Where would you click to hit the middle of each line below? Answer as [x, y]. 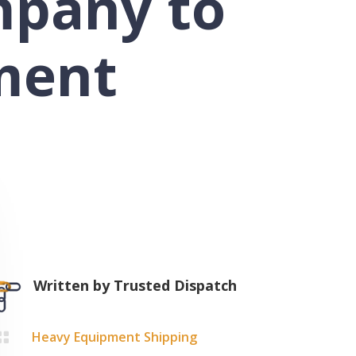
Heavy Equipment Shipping [115, 337]
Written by [74, 285]
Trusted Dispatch [176, 285]
